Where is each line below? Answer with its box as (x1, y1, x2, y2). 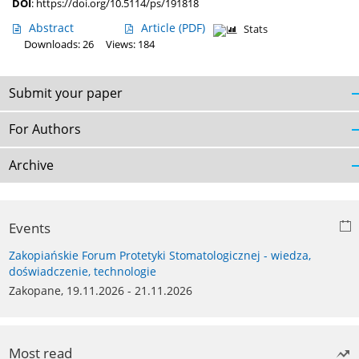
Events (9, 219, 50, 238)
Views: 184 (106, 38, 155, 52)
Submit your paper (9, 84, 123, 103)
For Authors (9, 120, 81, 139)
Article (141, 20, 179, 36)
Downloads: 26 (24, 38, 94, 52)
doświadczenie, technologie (9, 264, 156, 280)
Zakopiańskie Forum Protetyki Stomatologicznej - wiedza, (9, 248, 311, 264)
